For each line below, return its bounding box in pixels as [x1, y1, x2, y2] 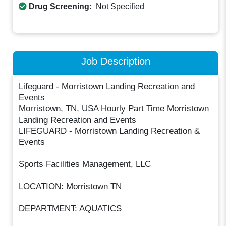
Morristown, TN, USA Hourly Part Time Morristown [19, 103, 209, 114]
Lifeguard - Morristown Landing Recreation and [19, 81, 195, 91]
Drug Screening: [27, 2, 94, 11]
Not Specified [96, 2, 145, 11]
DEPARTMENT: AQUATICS [19, 203, 122, 213]
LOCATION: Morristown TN [19, 181, 122, 191]
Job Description [81, 55, 150, 67]
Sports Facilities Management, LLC [19, 159, 151, 169]
